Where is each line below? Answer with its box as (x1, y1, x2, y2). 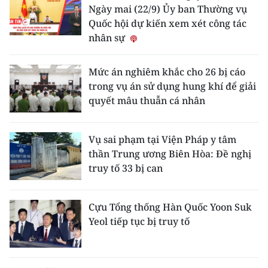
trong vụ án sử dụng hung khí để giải (89, 80, 256, 93)
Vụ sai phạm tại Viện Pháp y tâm (89, 133, 236, 146)
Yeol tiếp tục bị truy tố (89, 215, 190, 228)
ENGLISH (9, 1, 52, 14)
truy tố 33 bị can (89, 162, 163, 175)
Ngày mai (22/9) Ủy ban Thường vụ (89, 2, 247, 16)
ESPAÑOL (9, 116, 53, 129)
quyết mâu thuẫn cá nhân (89, 94, 205, 107)
